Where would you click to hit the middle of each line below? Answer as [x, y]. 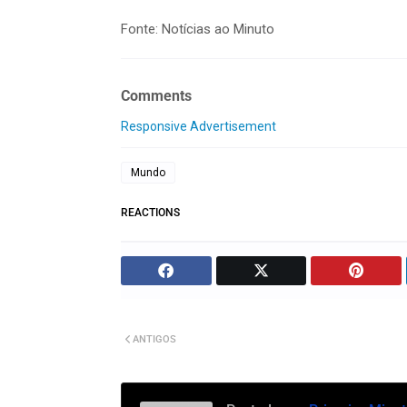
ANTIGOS [154, 340]
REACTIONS [150, 213]
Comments [156, 95]
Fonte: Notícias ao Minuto [199, 29]
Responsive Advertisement [199, 127]
